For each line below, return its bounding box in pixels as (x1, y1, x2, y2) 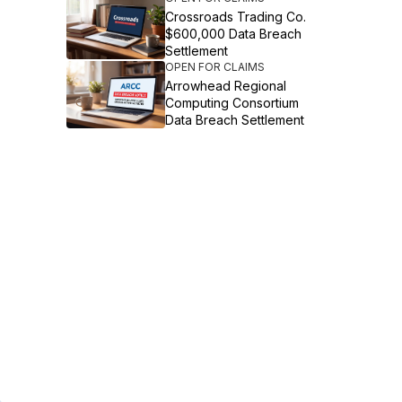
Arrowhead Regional (164, 78, 286, 93)
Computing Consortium (164, 95, 299, 110)
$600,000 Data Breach (164, 26, 301, 41)
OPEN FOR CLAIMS (164, 60, 265, 74)
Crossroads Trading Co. (164, 9, 306, 24)
